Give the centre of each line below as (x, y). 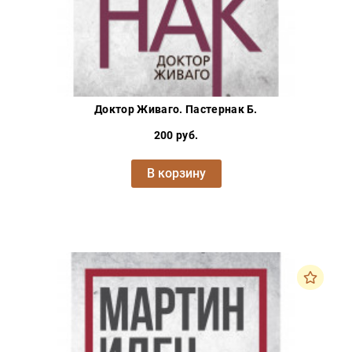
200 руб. (176, 136)
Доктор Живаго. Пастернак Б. (176, 110)
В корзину (176, 174)
